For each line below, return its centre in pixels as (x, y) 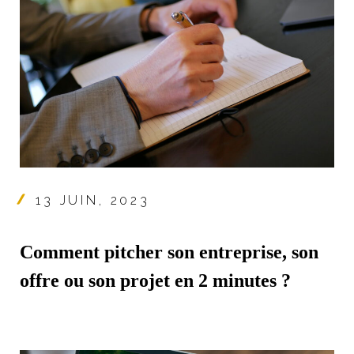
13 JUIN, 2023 (93, 200)
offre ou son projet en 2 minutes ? (155, 280)
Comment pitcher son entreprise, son (169, 252)
